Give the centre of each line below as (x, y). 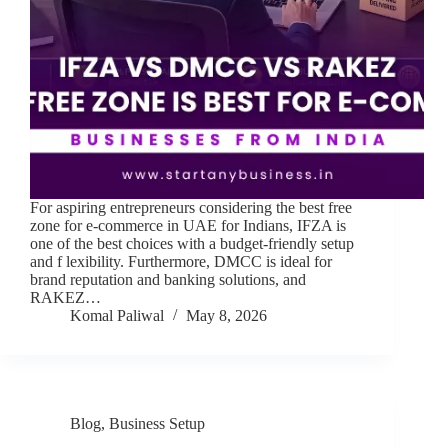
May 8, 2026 (226, 316)
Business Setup (157, 424)
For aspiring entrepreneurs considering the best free (191, 208)
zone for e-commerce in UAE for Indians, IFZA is (188, 226)
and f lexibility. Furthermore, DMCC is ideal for (181, 262)
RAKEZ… (65, 298)
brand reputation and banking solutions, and (168, 280)
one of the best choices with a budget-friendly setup (192, 244)
